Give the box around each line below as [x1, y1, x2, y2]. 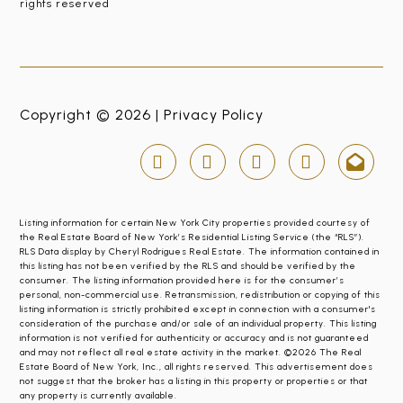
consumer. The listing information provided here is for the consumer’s [20, 274, 345, 286]
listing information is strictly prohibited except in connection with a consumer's [20, 303, 377, 315]
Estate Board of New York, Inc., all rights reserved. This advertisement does [20, 361, 374, 372]
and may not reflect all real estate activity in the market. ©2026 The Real [20, 346, 363, 358]
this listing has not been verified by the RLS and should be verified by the [20, 260, 357, 272]
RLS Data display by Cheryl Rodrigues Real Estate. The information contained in [20, 246, 381, 257]
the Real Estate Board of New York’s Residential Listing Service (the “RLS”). [20, 231, 365, 243]
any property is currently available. [20, 390, 178, 401]
